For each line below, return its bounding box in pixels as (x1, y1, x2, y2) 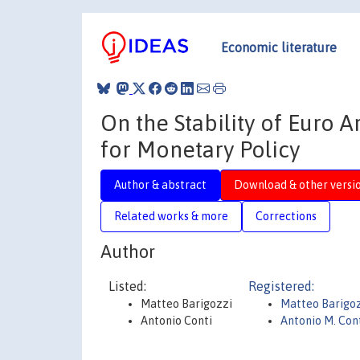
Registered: (248, 279, 314, 293)
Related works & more (114, 209, 228, 223)
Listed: (108, 279, 146, 293)
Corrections (256, 209, 317, 223)
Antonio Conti (141, 314, 212, 327)
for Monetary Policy (100, 136, 300, 162)
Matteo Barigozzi (141, 297, 232, 310)
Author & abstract (114, 178, 207, 191)
